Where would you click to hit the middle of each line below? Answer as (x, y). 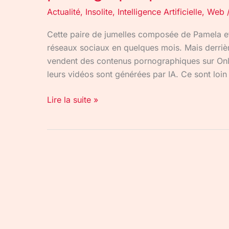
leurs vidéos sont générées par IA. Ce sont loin (137, 74)
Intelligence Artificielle (160, 12)
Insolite (99, 12)
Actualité (64, 12)
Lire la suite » (73, 100)
